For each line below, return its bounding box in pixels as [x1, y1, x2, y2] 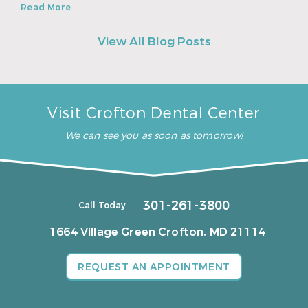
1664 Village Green [49, 225, 159, 240]
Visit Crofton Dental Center [47, 102, 261, 123]
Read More [21, 1, 71, 13]
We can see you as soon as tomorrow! [65, 129, 243, 142]
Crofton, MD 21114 [158, 225, 265, 240]
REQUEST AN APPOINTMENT [78, 261, 230, 274]
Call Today [78, 200, 126, 212]
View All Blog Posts [97, 33, 211, 49]
